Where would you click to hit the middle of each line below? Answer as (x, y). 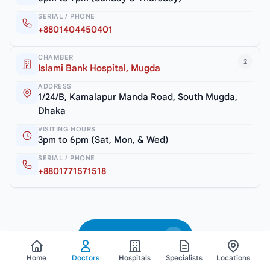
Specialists (184, 258)
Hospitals (135, 258)
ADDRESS (55, 86)
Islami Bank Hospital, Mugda (99, 68)
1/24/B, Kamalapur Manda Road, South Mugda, (138, 97)
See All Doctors (124, 236)
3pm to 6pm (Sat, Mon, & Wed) (103, 140)
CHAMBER (56, 57)
